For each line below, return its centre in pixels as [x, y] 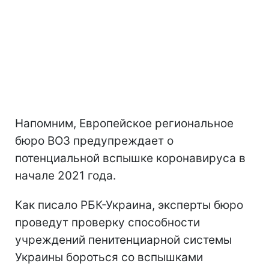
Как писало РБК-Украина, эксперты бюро [129, 205]
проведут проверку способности [107, 222]
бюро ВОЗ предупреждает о [94, 141]
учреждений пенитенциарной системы [123, 240]
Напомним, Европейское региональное [124, 123]
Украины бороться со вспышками [109, 257]
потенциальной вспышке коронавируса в [130, 158]
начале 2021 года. [65, 176]
